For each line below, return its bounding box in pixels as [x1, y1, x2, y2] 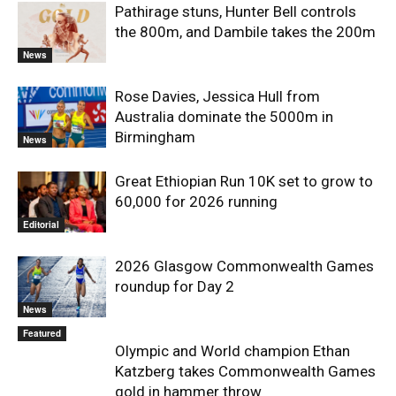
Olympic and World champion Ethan [115, 342, 350, 360]
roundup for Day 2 [115, 278, 234, 295]
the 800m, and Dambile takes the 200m [115, 23, 376, 41]
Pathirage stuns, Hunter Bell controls [115, 3, 356, 20]
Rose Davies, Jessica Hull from [115, 88, 320, 105]
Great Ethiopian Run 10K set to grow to [115, 172, 373, 190]
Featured [23, 327, 61, 339]
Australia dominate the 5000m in [115, 108, 333, 126]
